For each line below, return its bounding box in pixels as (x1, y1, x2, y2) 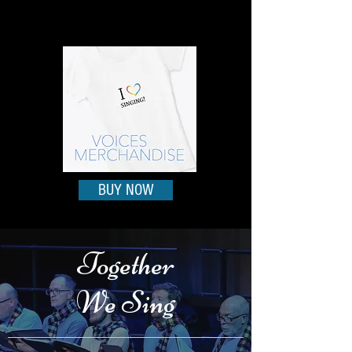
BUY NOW (97, 181, 154, 199)
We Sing (76, 284, 175, 321)
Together (77, 245, 174, 283)
